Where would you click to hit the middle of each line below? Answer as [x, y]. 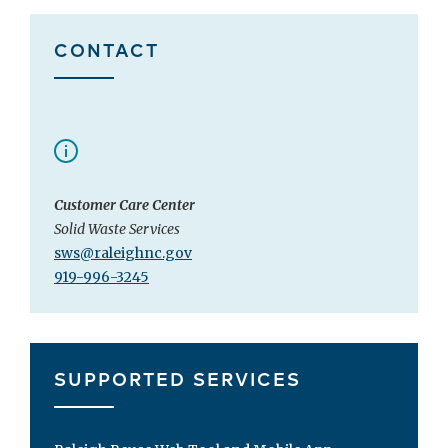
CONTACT [106, 49]
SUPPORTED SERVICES [177, 378]
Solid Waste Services [117, 229]
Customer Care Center [124, 205]
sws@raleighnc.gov [123, 253]
